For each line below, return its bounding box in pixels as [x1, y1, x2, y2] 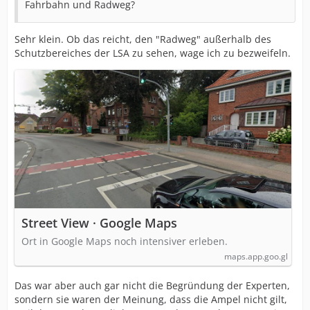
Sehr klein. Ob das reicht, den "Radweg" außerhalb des [15, 33, 271, 46]
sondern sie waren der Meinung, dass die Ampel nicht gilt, [15, 293, 287, 306]
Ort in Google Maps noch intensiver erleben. [21, 235, 228, 248]
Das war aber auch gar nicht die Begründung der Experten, [15, 279, 290, 292]
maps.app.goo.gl [224, 250, 288, 262]
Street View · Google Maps [21, 215, 177, 231]
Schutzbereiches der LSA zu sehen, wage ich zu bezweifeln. [15, 46, 291, 60]
